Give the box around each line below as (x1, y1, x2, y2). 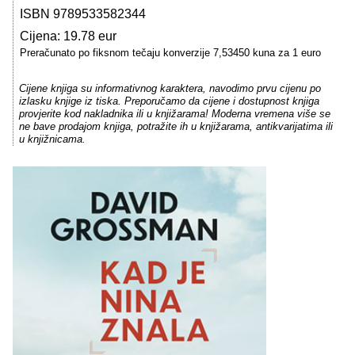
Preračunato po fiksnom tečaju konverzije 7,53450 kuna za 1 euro (20, 47, 321, 59)
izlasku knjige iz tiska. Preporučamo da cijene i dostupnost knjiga (18, 95, 319, 108)
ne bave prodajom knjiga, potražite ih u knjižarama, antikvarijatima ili (18, 120, 333, 133)
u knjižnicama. (18, 133, 86, 146)
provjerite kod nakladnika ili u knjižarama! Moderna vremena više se (18, 108, 330, 120)
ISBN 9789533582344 (20, 7, 146, 21)
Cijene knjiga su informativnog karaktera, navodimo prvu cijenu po (18, 82, 321, 95)
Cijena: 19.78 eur (20, 29, 116, 43)
